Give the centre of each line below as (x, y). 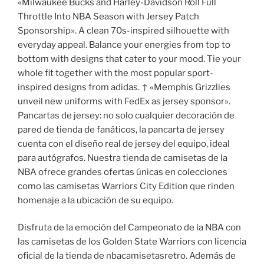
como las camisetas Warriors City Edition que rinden (126, 186)
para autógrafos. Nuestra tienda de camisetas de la (123, 158)
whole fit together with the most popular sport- (115, 73)
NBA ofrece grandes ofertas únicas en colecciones (123, 172)
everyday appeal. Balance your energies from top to (124, 44)
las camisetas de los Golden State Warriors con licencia (132, 242)
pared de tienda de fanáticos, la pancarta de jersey (121, 129)
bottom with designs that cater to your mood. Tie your (129, 59)
